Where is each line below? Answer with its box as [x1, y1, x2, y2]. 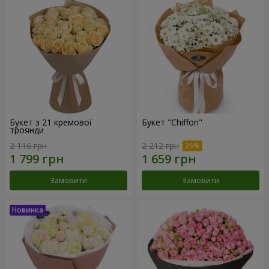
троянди [10, 124, 44, 136]
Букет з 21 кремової [10, 116, 92, 128]
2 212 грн [142, 139, 179, 151]
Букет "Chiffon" [142, 116, 202, 128]
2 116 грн [10, 139, 47, 151]
